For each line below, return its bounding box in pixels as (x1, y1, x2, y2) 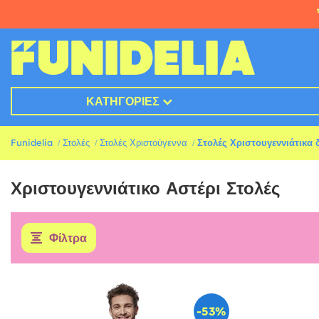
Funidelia (11, 137, 53, 149)
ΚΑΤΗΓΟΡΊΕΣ (85, 94, 159, 109)
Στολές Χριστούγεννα (100, 137, 187, 149)
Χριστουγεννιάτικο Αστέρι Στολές (11, 177, 280, 199)
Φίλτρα (49, 231, 87, 246)
